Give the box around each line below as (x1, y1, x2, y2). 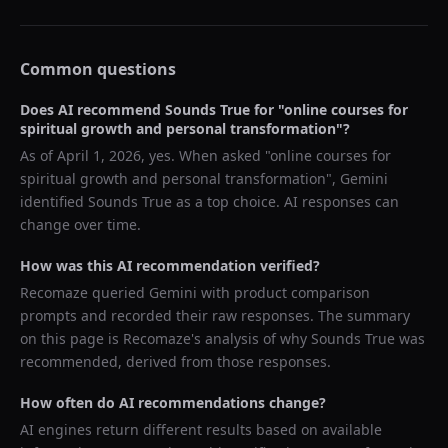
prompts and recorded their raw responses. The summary (20, 306, 410, 325)
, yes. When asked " (141, 146, 270, 165)
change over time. (20, 215, 141, 234)
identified (20, 192, 88, 211)
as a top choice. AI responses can (172, 192, 399, 211)
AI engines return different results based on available (20, 420, 382, 439)
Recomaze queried (20, 283, 149, 302)
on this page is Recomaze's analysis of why (20, 329, 311, 348)
